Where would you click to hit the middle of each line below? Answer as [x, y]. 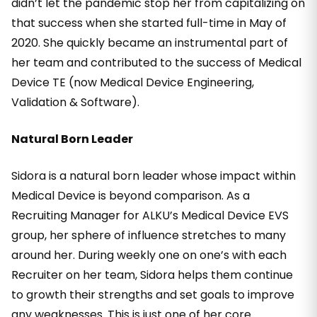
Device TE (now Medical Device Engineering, [133, 82]
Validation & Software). [75, 102]
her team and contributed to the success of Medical [156, 63]
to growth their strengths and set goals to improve [153, 295]
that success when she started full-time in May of [149, 23]
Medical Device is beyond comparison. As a [131, 196]
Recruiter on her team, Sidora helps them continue [152, 275]
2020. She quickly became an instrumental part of [150, 43]
